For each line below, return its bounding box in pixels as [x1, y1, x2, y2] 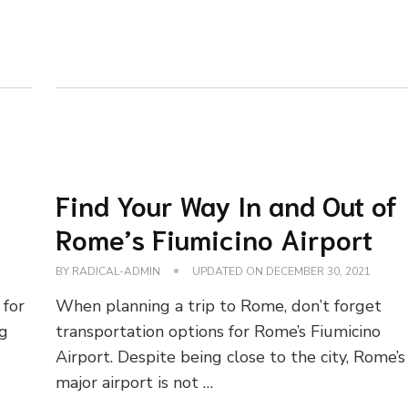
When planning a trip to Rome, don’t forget [56, 294, 382, 317]
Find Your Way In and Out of [56, 186, 398, 222]
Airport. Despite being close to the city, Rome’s [56, 345, 406, 368]
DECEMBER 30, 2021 [266, 263, 372, 279]
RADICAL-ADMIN [72, 263, 161, 279]
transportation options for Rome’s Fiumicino [56, 320, 382, 342]
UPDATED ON [192, 263, 267, 279]
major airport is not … [56, 371, 214, 393]
